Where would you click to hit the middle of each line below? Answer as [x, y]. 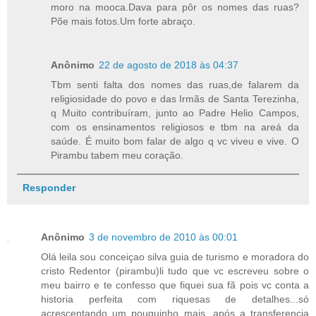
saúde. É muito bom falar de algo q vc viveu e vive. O [175, 141]
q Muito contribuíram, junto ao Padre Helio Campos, [175, 113]
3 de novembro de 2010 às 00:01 [163, 237]
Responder [49, 187]
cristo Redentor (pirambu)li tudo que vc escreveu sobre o [175, 271]
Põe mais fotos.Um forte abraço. [123, 22]
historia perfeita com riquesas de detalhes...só [175, 299]
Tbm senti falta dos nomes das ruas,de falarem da [175, 85]
